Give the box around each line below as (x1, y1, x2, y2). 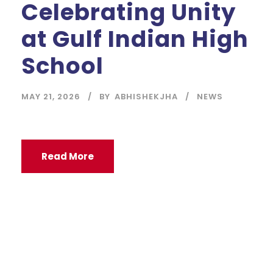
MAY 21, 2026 (21, 90, 80, 102)
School (21, 49, 104, 82)
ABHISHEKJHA (115, 90, 178, 102)
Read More (41, 149, 94, 163)
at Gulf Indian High (21, 23, 249, 55)
